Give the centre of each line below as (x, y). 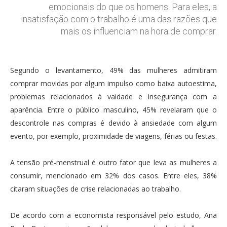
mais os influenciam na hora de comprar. (139, 31)
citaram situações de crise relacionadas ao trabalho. (96, 188)
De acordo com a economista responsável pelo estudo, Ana (113, 215)
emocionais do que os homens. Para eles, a (133, 7)
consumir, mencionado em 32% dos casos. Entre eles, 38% (113, 175)
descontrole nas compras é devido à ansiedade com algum (113, 123)
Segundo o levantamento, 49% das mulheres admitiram (113, 70)
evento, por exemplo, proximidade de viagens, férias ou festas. (113, 136)
